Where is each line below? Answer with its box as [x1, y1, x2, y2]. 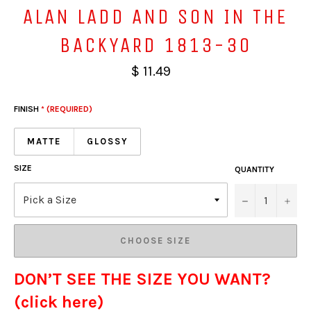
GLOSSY [86, 136, 128, 147]
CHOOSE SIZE [119, 235, 192, 246]
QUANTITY [235, 164, 274, 174]
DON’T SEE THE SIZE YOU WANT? [14, 269, 271, 289]
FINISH [14, 103, 41, 114]
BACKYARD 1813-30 [60, 33, 251, 58]
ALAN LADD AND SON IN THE [23, 4, 288, 29]
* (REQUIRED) [41, 103, 92, 114]
